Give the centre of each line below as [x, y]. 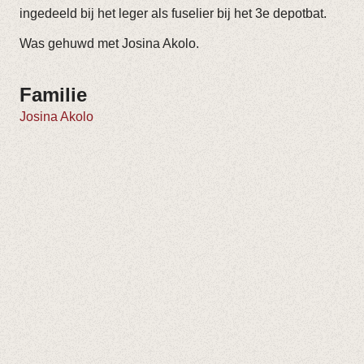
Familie [53, 95]
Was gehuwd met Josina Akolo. [109, 43]
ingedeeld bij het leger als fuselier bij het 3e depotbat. [173, 13]
